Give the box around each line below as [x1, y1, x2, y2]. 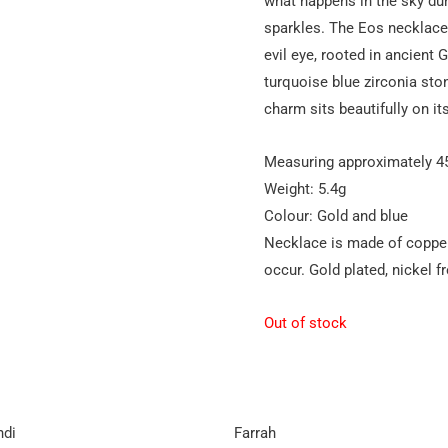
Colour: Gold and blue [264, 206, 408, 225]
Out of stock [264, 314, 347, 333]
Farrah [233, 423, 276, 442]
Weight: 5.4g [264, 179, 346, 198]
